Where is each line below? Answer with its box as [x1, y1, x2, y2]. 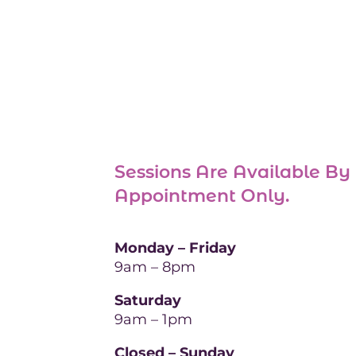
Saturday [114, 291, 181, 309]
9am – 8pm [114, 257, 195, 276]
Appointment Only [114, 184, 285, 207]
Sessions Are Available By [114, 161, 350, 183]
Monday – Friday [114, 238, 236, 257]
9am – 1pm [114, 310, 192, 328]
